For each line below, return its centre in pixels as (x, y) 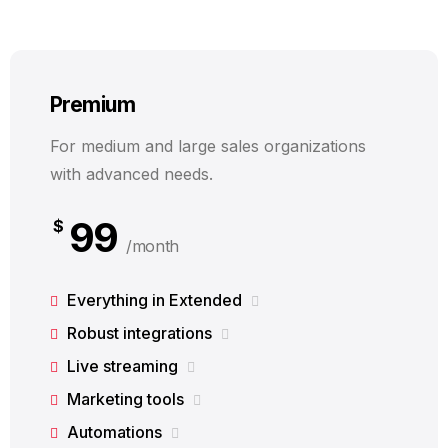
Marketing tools (125, 399)
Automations (114, 432)
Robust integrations (139, 333)
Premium (93, 104)
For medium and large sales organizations (208, 146)
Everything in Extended (154, 300)
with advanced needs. (131, 174)
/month (152, 246)
